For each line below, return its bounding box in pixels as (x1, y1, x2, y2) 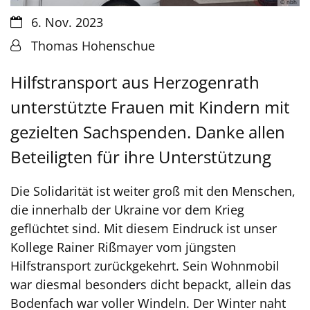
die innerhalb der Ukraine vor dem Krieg (10, 201, 244, 218)
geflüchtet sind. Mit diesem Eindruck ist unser (10, 219, 277, 237)
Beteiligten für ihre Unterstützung (10, 145, 271, 168)
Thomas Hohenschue (31, 37, 155, 54)
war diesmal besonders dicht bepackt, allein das (10, 275, 291, 293)
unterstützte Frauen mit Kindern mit (10, 95, 290, 118)
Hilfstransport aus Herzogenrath (10, 70, 259, 93)
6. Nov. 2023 (31, 13, 103, 30)
